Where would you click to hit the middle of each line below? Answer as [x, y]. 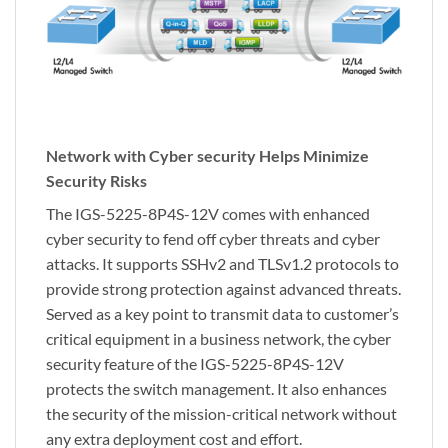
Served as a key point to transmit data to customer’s [222, 313]
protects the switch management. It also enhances [216, 388]
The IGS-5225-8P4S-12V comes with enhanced [208, 213]
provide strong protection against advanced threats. [223, 288]
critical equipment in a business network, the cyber [218, 338]
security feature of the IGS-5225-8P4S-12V [195, 363]
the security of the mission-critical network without [221, 413]
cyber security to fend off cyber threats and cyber [213, 238]
